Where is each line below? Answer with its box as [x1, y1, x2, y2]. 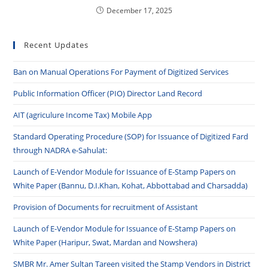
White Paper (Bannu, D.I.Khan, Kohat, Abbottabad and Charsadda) [13, 179, 248, 191]
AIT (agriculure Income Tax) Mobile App [13, 109, 153, 120]
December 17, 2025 [106, 5, 172, 16]
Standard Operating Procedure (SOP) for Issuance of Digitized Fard [13, 130, 249, 142]
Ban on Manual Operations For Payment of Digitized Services [13, 66, 229, 77]
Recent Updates [24, 39, 89, 50]
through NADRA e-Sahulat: [13, 144, 108, 156]
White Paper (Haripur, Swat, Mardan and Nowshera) [13, 236, 198, 248]
